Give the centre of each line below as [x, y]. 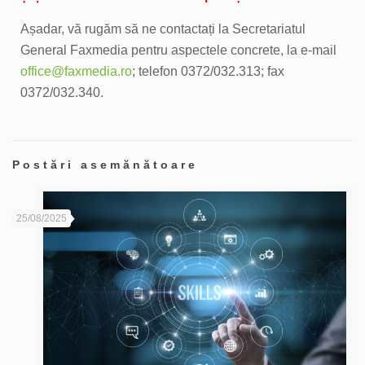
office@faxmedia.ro [77, 71]
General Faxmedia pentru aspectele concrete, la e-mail [179, 50]
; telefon [157, 71]
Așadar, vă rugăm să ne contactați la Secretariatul [163, 29]
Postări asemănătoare [105, 164]
